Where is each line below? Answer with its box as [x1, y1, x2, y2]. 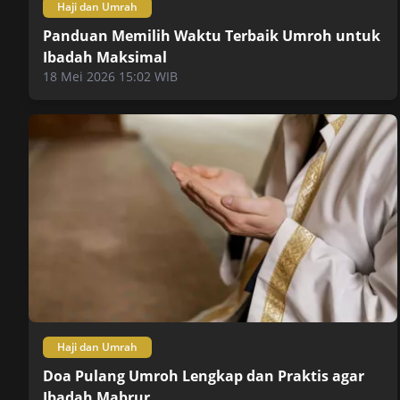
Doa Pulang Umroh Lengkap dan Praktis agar [43, 365, 364, 386]
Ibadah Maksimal [43, 47, 167, 68]
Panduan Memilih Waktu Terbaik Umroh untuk [43, 26, 380, 46]
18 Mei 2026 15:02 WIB [43, 68, 178, 86]
